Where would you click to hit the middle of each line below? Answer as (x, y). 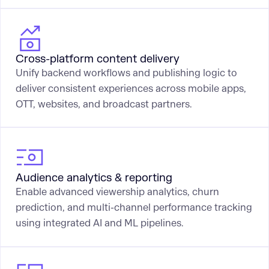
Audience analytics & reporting (94, 178)
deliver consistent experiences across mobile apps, (131, 88)
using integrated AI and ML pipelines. (99, 223)
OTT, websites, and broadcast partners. (104, 104)
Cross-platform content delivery (97, 59)
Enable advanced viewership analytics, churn (117, 192)
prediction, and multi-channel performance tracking (134, 208)
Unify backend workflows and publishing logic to (126, 73)
